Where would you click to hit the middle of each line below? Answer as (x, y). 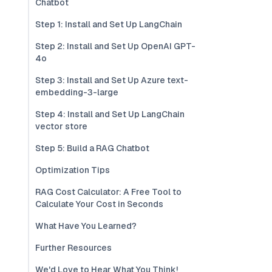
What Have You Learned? (86, 226)
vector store (61, 126)
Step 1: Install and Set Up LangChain (109, 24)
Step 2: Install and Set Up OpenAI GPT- (115, 46)
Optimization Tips (73, 170)
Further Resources (73, 248)
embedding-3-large (77, 92)
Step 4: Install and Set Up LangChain (110, 114)
